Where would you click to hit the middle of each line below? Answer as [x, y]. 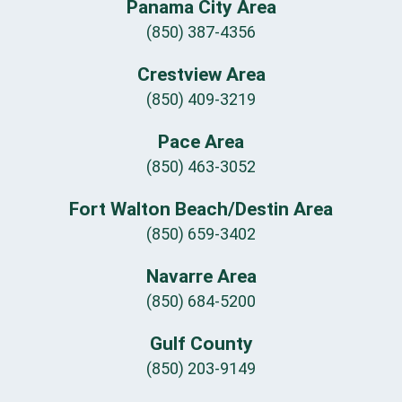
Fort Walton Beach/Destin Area [201, 210]
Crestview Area [201, 75]
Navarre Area [201, 277]
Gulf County [201, 344]
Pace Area [201, 142]
